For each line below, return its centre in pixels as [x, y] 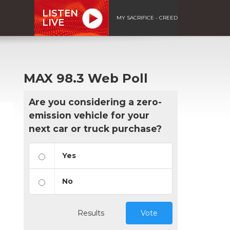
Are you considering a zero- [95, 102]
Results [91, 213]
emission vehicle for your [89, 115]
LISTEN [60, 13]
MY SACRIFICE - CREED [147, 17]
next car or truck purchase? [95, 128]
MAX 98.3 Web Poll [86, 78]
